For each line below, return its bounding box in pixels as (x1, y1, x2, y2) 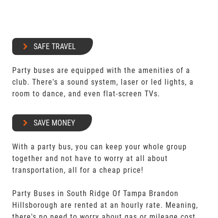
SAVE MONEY (34, 118, 75, 127)
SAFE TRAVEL (34, 42, 76, 51)
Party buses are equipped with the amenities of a (12, 66, 191, 75)
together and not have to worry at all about (12, 154, 168, 163)
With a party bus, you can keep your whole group (12, 142, 187, 151)
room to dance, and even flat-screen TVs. (12, 89, 161, 98)
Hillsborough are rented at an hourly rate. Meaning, (12, 200, 199, 210)
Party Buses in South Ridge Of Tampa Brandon (12, 189, 179, 198)
